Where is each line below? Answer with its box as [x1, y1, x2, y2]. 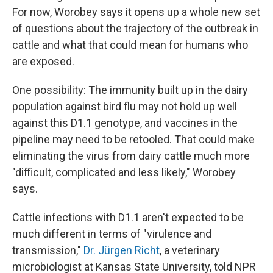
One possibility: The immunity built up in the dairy [12, 83, 248, 96]
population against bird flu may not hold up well [12, 99, 237, 113]
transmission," [12, 243, 83, 257]
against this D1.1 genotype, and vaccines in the [12, 116, 238, 129]
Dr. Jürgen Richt [83, 243, 160, 257]
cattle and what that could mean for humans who [12, 38, 248, 51]
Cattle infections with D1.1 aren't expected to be [12, 210, 244, 224]
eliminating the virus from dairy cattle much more [12, 149, 250, 162]
